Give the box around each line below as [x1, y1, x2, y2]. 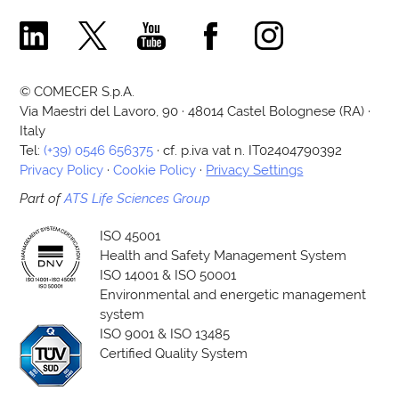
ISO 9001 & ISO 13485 [100, 325, 231, 341]
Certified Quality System [100, 345, 248, 361]
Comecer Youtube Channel [136, 21, 305, 37]
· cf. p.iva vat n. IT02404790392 [153, 142, 343, 158]
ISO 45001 [100, 227, 161, 243]
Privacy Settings [206, 161, 304, 177]
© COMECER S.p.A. [20, 83, 135, 99]
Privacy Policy [20, 161, 104, 177]
